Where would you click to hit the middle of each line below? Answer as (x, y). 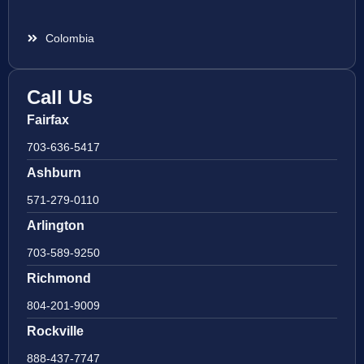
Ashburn (54, 172)
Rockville (55, 331)
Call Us (60, 97)
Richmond (59, 278)
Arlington (56, 225)
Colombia (69, 38)
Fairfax (48, 119)
